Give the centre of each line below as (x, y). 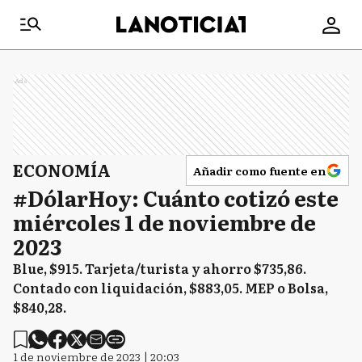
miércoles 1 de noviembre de (164, 222)
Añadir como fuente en (259, 170)
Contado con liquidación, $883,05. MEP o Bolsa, (170, 288)
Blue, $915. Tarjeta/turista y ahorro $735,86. (160, 268)
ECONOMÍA (62, 170)
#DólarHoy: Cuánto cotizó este (176, 198)
